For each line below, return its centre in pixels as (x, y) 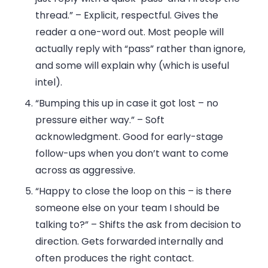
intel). (49, 82)
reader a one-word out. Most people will (130, 32)
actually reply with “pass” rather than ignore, (141, 48)
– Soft (150, 120)
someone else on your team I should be (128, 208)
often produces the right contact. (115, 258)
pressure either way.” (85, 120)
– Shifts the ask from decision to (165, 224)
